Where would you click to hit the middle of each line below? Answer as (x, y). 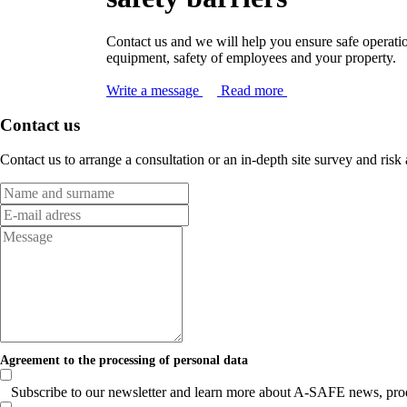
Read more (254, 90)
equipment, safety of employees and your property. (251, 57)
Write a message (154, 90)
